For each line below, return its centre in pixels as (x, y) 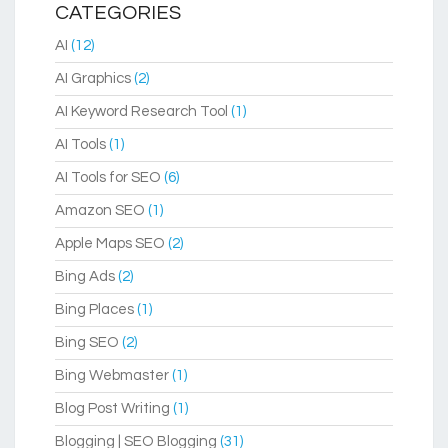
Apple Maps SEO (110, 244)
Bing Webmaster (112, 376)
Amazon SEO (100, 211)
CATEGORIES (118, 13)
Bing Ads (85, 277)
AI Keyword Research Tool (141, 112)
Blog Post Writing (112, 409)
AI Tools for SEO (108, 178)
